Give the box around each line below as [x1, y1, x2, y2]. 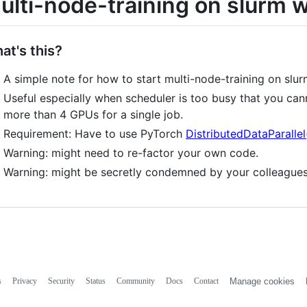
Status [85, 276, 106, 286]
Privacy [12, 276, 37, 286]
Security [47, 276, 75, 286]
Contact [193, 276, 219, 286]
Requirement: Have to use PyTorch [3, 127, 186, 141]
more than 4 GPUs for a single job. [3, 108, 183, 122]
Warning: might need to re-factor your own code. [3, 146, 258, 160]
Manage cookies [229, 276, 295, 287]
